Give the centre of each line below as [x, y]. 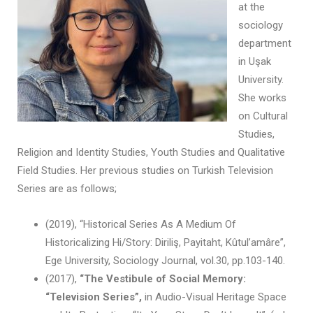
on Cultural [263, 116]
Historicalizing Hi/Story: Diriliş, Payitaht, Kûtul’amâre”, [166, 243]
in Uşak [255, 62]
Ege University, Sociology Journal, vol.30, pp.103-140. [165, 261]
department [265, 44]
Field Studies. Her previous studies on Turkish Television [145, 171]
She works [262, 98]
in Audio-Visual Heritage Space [214, 297]
